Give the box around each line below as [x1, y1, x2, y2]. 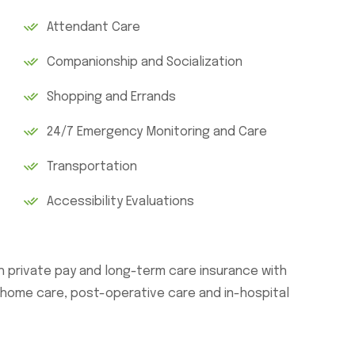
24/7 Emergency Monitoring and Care [46, 125, 267, 139]
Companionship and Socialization [46, 55, 242, 69]
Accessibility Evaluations [46, 195, 194, 208]
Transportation [46, 160, 137, 174]
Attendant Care [46, 21, 140, 34]
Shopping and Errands [46, 90, 176, 104]
